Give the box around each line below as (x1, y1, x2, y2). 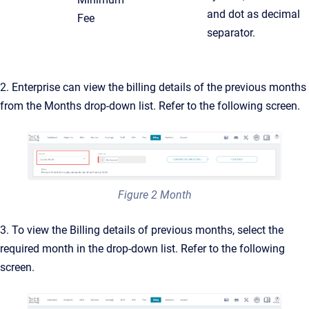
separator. (207, 26, 255, 39)
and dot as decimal (207, 7, 300, 21)
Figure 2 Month (117, 188, 192, 201)
